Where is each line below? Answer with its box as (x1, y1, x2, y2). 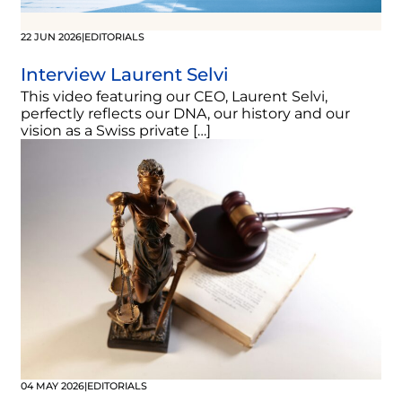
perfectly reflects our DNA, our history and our (21, 105, 350, 123)
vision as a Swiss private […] (21, 122, 211, 140)
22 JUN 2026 (21, 31, 82, 44)
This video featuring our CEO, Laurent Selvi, (21, 88, 328, 106)
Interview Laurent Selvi (21, 64, 229, 86)
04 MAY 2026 (21, 380, 84, 393)
